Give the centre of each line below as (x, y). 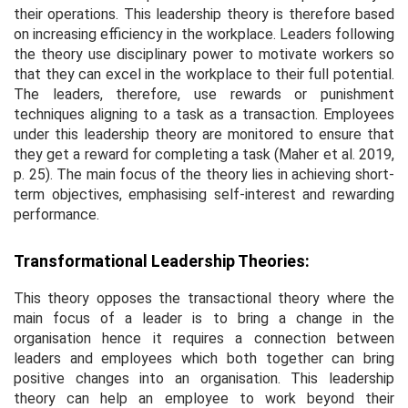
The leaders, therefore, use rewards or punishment (204, 94)
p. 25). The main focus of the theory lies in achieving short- (204, 174)
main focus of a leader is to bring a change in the (204, 318)
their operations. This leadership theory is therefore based (204, 14)
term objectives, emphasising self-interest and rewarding (204, 194)
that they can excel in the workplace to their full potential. (204, 74)
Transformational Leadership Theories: (162, 260)
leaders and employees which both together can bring (204, 358)
